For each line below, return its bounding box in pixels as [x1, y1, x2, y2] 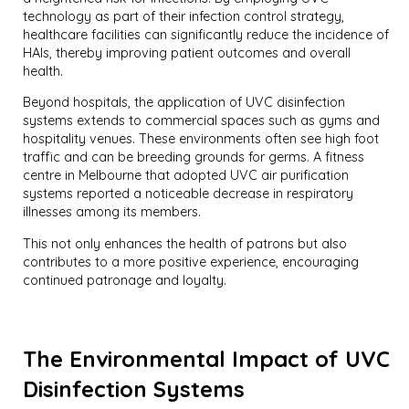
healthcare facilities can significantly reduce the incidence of [23, 26, 390, 43]
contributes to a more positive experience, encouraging [23, 253, 360, 270]
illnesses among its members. [23, 204, 202, 221]
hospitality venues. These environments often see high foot [23, 131, 380, 148]
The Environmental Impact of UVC [23, 344, 391, 372]
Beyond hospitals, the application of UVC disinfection [23, 94, 346, 111]
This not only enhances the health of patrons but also [23, 235, 348, 252]
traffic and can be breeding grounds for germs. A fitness [23, 149, 365, 166]
